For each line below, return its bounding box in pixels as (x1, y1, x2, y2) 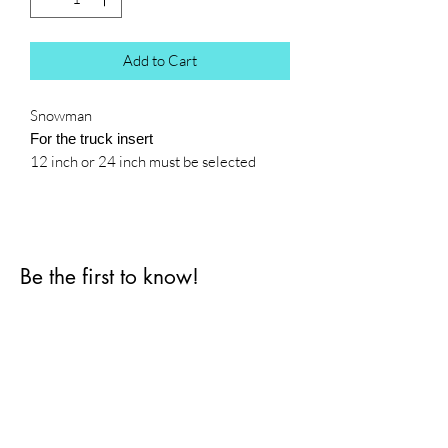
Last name (22, 396, 89, 418)
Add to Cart (123, 51, 197, 71)
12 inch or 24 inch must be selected (30, 152, 256, 172)
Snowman (30, 106, 92, 126)
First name (22, 308, 91, 330)
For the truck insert (30, 130, 153, 148)
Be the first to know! (20, 263, 199, 291)
